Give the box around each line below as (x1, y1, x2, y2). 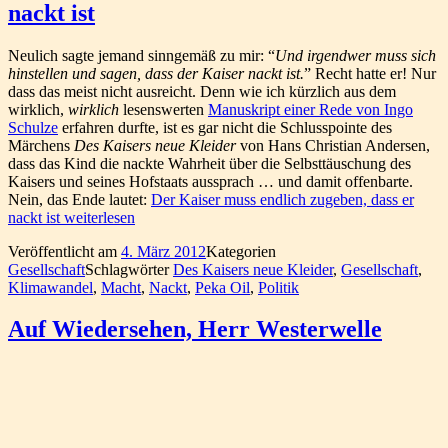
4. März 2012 (121, 242, 206, 260)
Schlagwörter (85, 260, 173, 278)
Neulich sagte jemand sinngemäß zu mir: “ (8, 46, 275, 64)
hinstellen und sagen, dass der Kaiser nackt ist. (8, 64, 304, 82)
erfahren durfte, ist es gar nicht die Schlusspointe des (58, 118, 392, 136)
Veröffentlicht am (8, 242, 121, 260)
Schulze (8, 118, 58, 136)
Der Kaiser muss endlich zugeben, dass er (151, 190, 414, 208)
